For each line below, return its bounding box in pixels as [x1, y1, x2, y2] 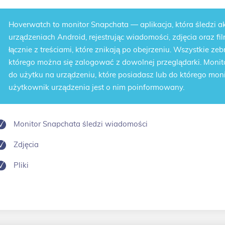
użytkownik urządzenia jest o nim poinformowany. [9, 84, 184, 91]
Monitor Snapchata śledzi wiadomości [14, 121, 148, 128]
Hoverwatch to [9, 21, 62, 29]
